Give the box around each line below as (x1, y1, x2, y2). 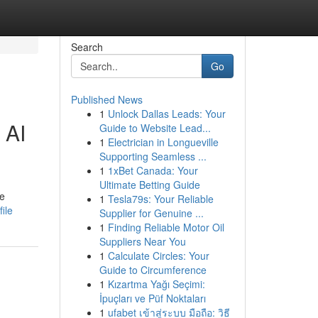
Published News (70, 92, 143, 106)
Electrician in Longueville (107, 135, 219, 149)
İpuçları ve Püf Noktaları (99, 291, 206, 305)
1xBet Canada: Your (107, 163, 198, 177)
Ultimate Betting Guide (99, 177, 200, 192)
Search (70, 40, 103, 54)
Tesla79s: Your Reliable (107, 192, 214, 206)
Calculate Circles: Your (107, 248, 209, 263)
